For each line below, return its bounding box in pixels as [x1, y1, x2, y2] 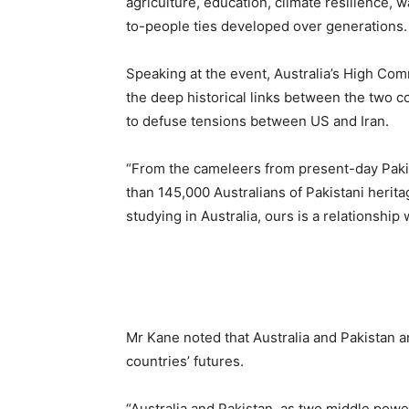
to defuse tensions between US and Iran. [126, 112, 389, 130]
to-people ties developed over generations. [126, 17, 407, 35]
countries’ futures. [126, 352, 244, 370]
